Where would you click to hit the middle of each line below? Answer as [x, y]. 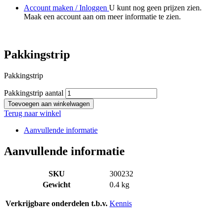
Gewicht [56, 185]
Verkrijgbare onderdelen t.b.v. [56, 204]
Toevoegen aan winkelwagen [49, 104]
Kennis [121, 204]
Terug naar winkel [32, 113]
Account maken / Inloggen [66, 8]
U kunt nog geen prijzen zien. [155, 8]
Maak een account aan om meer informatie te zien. [102, 17]
